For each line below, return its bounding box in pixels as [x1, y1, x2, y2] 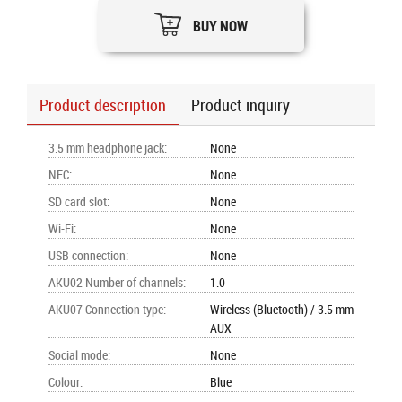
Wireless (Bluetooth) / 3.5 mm [210, 301, 354, 318]
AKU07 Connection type [48, 301, 163, 318]
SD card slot [48, 193, 107, 210]
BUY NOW [192, 16, 249, 36]
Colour [48, 373, 80, 390]
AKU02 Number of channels [48, 274, 183, 291]
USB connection [48, 247, 126, 264]
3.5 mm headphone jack [48, 139, 164, 156]
